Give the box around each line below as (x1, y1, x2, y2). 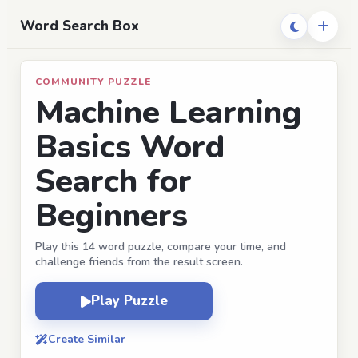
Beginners (35, 193, 188, 237)
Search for (35, 159, 192, 203)
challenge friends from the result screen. (35, 254, 243, 269)
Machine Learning (35, 90, 302, 134)
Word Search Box (20, 17, 139, 35)
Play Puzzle (90, 292, 168, 310)
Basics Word (35, 125, 225, 169)
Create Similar (48, 332, 125, 347)
